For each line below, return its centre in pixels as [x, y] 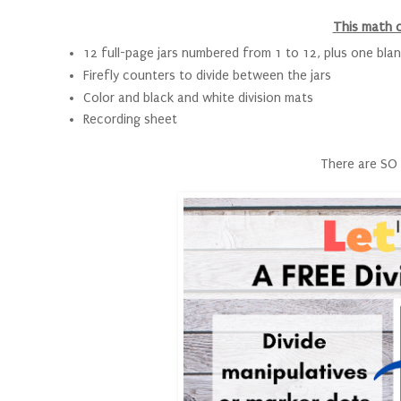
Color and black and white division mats [198, 98]
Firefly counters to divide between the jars [207, 75]
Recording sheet [130, 120]
